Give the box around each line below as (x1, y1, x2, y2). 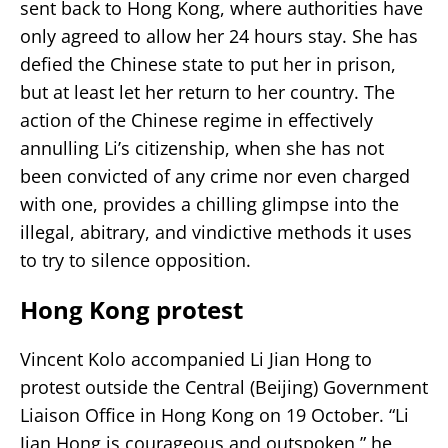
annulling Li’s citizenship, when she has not (20, 135, 384, 160)
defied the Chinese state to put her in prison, (20, 51, 396, 76)
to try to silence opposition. (20, 247, 251, 272)
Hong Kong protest (20, 292, 243, 326)
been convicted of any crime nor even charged (20, 163, 410, 188)
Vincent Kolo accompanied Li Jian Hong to (20, 346, 372, 371)
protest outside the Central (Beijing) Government (20, 374, 428, 399)
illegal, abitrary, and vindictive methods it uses (20, 219, 412, 244)
